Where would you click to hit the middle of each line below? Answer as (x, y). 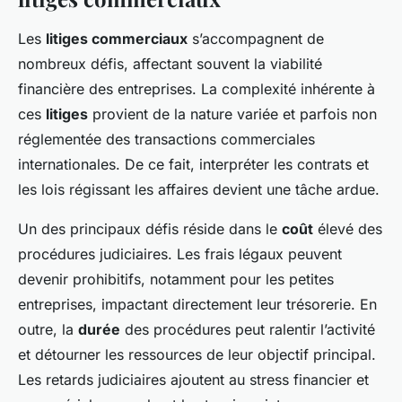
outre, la (48, 330)
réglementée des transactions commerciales (166, 140)
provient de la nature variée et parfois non (232, 114)
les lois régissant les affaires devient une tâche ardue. (199, 190)
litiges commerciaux (117, 39)
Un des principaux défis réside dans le (150, 229)
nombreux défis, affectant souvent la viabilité (170, 64)
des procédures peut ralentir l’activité (248, 330)
